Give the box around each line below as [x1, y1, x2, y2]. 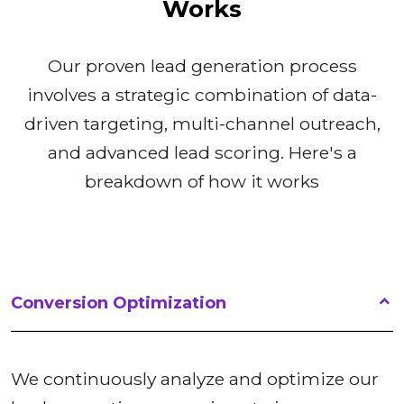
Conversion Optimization [11, 293, 226, 314]
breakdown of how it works [85, 170, 319, 193]
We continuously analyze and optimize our [11, 368, 379, 390]
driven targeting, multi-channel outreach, [23, 113, 381, 135]
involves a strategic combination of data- [27, 84, 377, 106]
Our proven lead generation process [47, 55, 357, 78]
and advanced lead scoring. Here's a [47, 142, 357, 164]
